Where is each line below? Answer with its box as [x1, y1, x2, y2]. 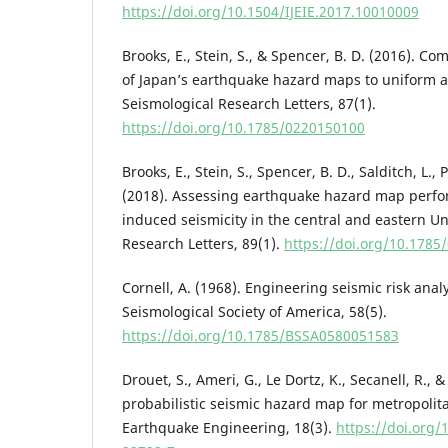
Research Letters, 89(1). [122, 233, 284, 253]
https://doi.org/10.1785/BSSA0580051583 [122, 325, 399, 345]
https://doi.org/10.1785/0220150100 [122, 117, 365, 137]
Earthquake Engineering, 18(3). [122, 417, 336, 437]
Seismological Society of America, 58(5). [122, 301, 387, 321]
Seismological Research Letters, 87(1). [122, 93, 376, 113]
